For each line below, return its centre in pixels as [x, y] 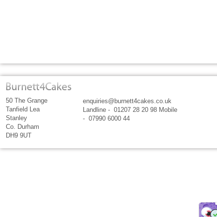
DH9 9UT [19, 135]
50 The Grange [27, 101]
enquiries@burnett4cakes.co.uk [127, 101]
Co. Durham [23, 127]
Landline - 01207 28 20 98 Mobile [130, 110]
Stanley [16, 118]
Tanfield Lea [23, 109]
